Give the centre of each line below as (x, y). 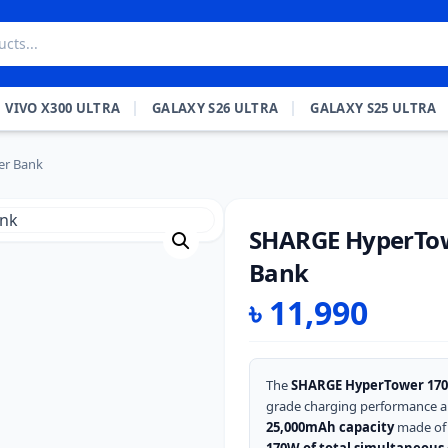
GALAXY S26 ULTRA (215, 108)
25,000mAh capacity (330, 427)
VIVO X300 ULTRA (63, 108)
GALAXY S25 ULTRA (373, 108)
